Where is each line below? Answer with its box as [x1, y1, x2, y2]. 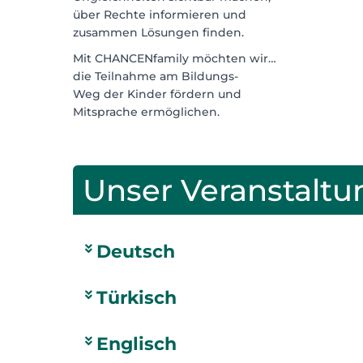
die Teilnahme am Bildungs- [73, 68, 238, 83]
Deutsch [96, 240, 175, 263]
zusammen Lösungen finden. [73, 24, 244, 40]
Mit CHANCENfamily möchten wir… [73, 50, 276, 66]
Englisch [96, 332, 177, 355]
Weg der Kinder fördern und [73, 86, 241, 101]
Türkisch [96, 286, 177, 309]
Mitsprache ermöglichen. [73, 104, 220, 119]
